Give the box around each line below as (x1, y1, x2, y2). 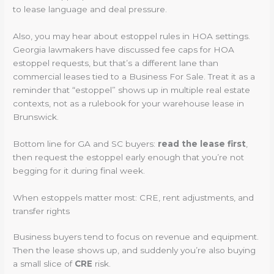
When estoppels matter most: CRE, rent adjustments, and (13, 192, 254, 202)
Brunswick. (13, 111, 59, 122)
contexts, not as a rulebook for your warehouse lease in (13, 98, 245, 108)
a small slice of (13, 258, 75, 268)
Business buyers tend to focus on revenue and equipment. (13, 231, 259, 242)
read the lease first (158, 138, 246, 149)
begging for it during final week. (13, 165, 146, 176)
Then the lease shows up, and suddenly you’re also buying (13, 245, 256, 255)
